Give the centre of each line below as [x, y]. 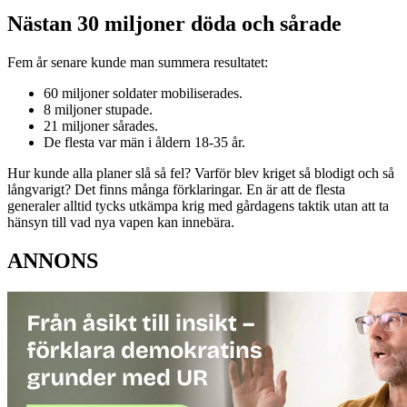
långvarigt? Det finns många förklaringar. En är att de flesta [176, 190]
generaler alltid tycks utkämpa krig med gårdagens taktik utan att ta [198, 206]
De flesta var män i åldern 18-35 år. [144, 143]
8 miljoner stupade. [98, 110]
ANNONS [53, 261]
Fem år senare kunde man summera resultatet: [138, 63]
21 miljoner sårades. [101, 126]
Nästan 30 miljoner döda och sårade [174, 24]
